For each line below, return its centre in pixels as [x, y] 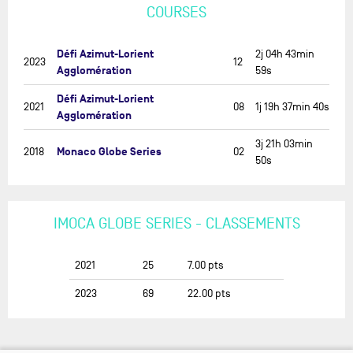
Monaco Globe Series [109, 152]
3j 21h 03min [284, 144]
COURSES [176, 13]
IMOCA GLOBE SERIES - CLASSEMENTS [176, 224]
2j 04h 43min [285, 54]
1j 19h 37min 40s [292, 107]
